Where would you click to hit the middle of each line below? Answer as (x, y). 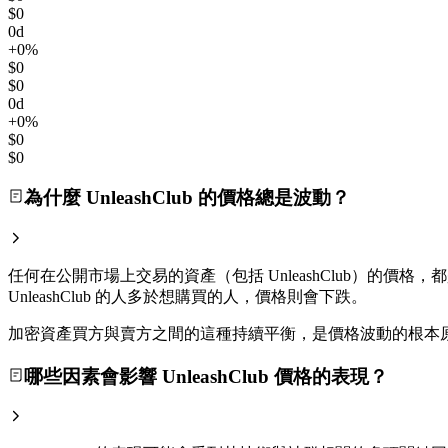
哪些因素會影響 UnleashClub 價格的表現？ (206, 376)
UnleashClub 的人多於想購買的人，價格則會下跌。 (187, 296)
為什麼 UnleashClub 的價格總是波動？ (187, 198)
